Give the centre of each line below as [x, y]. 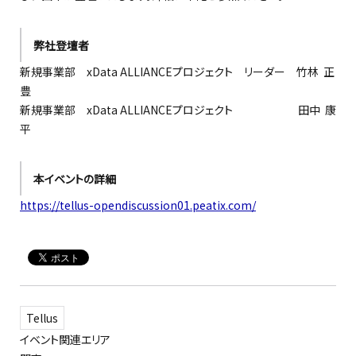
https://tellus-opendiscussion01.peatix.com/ [138, 205]
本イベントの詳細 [75, 178]
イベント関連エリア [65, 339]
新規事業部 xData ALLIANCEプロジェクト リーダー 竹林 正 [177, 72]
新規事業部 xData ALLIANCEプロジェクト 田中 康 [178, 110]
